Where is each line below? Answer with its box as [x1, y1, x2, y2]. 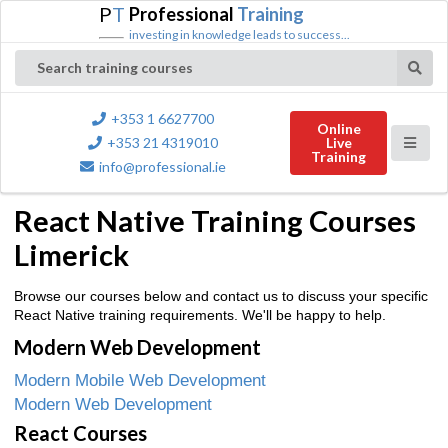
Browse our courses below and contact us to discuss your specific [14, 287, 428, 304]
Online [316, 120, 361, 137]
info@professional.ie [99, 158, 227, 175]
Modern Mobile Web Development [14, 370, 266, 390]
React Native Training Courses [14, 203, 416, 238]
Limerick [14, 237, 129, 272]
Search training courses [37, 59, 193, 76]
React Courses [14, 420, 147, 445]
